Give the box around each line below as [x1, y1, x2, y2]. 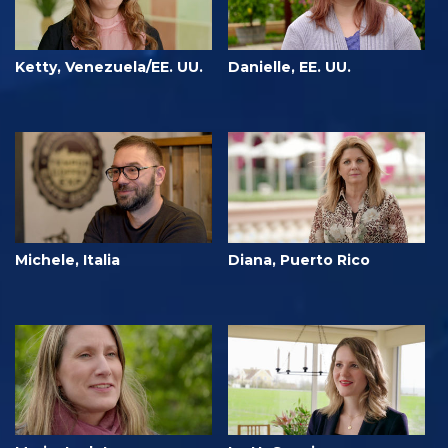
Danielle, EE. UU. [228, 57, 351, 76]
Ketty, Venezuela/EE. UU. [15, 57, 203, 76]
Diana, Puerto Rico [228, 250, 370, 269]
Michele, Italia [15, 250, 120, 269]
